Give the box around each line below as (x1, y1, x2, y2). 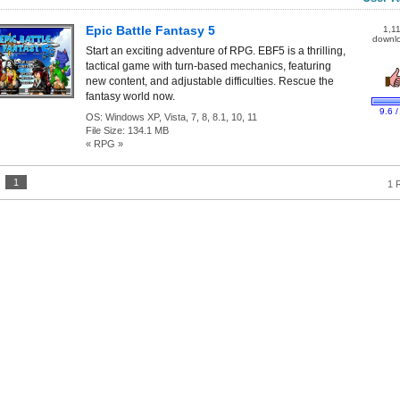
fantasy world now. (86, 90, 175, 103)
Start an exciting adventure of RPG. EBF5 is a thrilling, (86, 45, 346, 57)
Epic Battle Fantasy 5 (86, 24, 215, 37)
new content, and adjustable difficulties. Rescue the (86, 75, 334, 87)
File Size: (86, 125, 128, 136)
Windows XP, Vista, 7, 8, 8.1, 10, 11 (105, 112, 257, 122)
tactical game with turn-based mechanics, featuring (86, 60, 331, 72)
